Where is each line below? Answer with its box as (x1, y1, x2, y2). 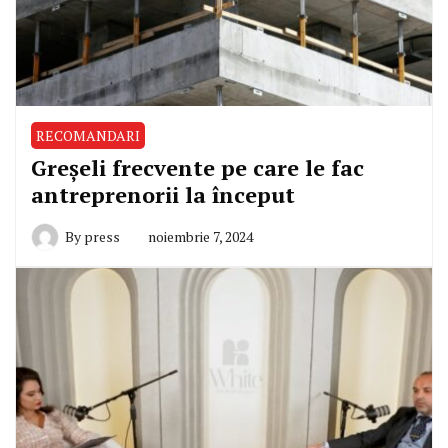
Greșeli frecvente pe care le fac (31, 152, 364, 182)
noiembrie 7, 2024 (148, 226, 253, 246)
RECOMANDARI (36, 125, 140, 145)
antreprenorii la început (31, 179, 295, 209)
